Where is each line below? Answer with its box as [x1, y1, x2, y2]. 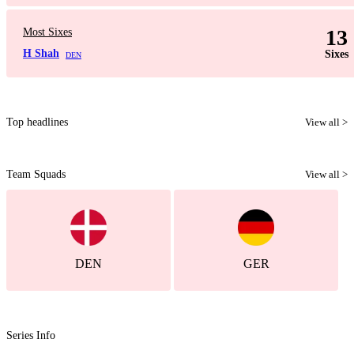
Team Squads [6, 168, 66, 180]
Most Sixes [23, 26, 72, 38]
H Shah [23, 47, 59, 59]
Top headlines [6, 116, 68, 128]
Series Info [6, 330, 55, 341]
